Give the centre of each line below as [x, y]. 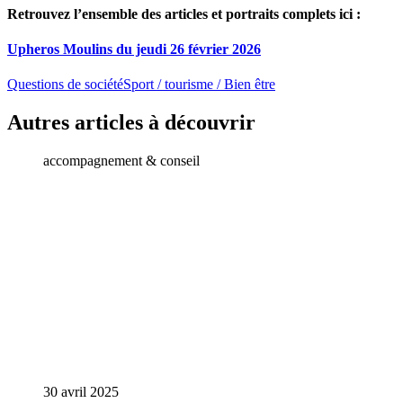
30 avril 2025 [81, 391]
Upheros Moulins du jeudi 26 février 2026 [134, 49]
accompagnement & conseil [121, 161]
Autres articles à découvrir [131, 123]
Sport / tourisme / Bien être [199, 85]
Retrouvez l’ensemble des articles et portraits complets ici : [184, 13]
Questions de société [65, 85]
